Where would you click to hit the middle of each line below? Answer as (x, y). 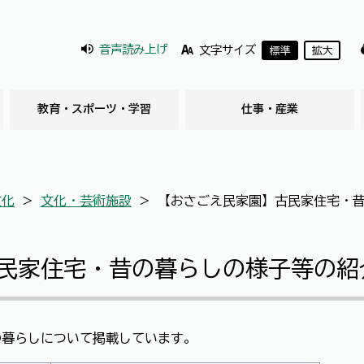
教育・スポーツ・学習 (94, 109)
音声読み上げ (133, 49)
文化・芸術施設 (86, 200)
